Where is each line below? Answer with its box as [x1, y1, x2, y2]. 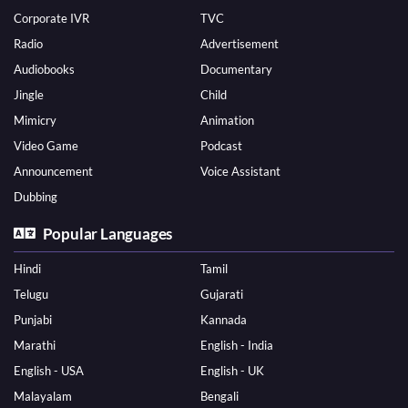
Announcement [14, 164, 93, 179]
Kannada [199, 312, 247, 328]
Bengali [199, 389, 239, 404]
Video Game [14, 138, 78, 154]
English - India [199, 338, 273, 353]
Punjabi [14, 312, 52, 328]
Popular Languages [39, 224, 173, 244]
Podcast [199, 138, 242, 154]
